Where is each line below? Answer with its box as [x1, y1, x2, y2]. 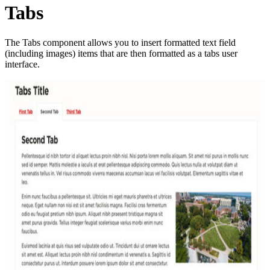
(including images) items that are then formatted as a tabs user [5, 48, 237, 58]
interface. [5, 58, 40, 69]
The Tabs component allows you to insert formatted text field [5, 37, 236, 48]
